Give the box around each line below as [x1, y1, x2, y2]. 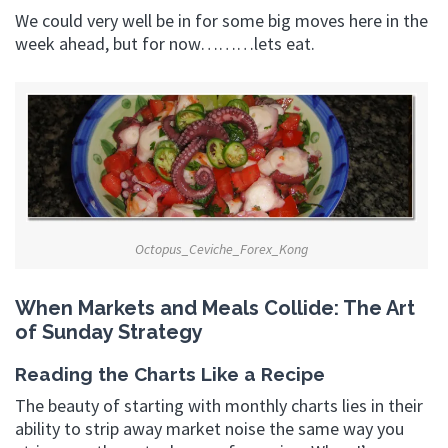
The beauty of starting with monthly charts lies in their [15, 394, 423, 418]
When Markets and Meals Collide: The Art [15, 295, 415, 320]
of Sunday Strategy [15, 319, 203, 344]
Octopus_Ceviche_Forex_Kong [135, 239, 308, 258]
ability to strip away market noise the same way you [15, 417, 404, 441]
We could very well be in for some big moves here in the [15, 9, 428, 32]
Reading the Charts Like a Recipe [15, 362, 325, 385]
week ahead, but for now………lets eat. [15, 32, 315, 55]
